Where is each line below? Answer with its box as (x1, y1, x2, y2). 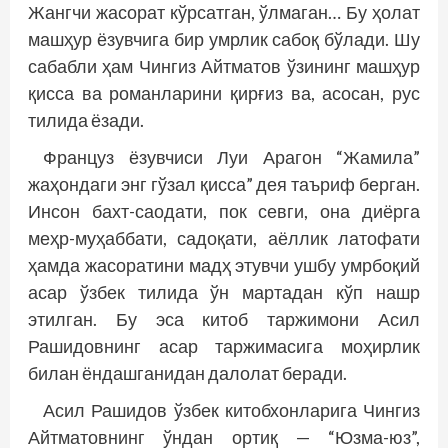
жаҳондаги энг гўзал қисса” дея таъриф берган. (28, 173, 420, 196)
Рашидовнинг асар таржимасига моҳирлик (28, 335, 420, 358)
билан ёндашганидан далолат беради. (28, 362, 347, 385)
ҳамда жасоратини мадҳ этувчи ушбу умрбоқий (28, 254, 420, 277)
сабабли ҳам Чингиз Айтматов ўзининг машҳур (28, 55, 420, 78)
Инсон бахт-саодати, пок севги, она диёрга (28, 200, 420, 223)
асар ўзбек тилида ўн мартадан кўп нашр (28, 281, 420, 304)
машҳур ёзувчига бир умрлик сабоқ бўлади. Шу (28, 28, 420, 51)
